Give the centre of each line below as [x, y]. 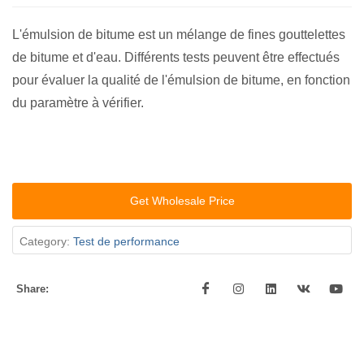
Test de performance [126, 242]
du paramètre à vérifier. [78, 103]
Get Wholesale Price [182, 201]
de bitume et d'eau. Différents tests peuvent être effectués [176, 57]
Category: [46, 242]
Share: [32, 289]
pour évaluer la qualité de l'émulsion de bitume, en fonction [181, 80]
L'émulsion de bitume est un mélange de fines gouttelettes [179, 35]
